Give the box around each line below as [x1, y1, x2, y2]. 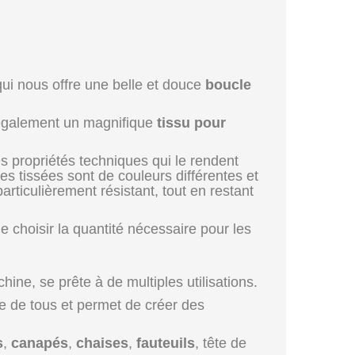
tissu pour [157, 115, 226, 131]
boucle [205, 77, 251, 93]
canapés [11, 335, 68, 351]
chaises [76, 335, 128, 351]
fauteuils [136, 335, 195, 351]
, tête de [195, 335, 246, 351]
